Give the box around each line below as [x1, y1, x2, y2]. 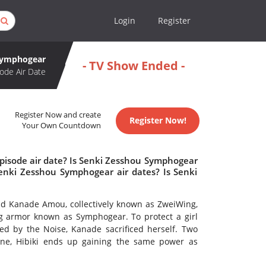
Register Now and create [15, 110, 102, 121]
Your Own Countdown [22, 121, 102, 131]
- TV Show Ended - [82, 57, 185, 74]
